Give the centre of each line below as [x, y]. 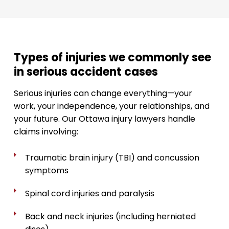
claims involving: [46, 132]
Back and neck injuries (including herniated [111, 216]
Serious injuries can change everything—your [103, 93]
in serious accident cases [86, 72]
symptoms [47, 170]
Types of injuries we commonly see [112, 58]
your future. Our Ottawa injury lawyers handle [104, 119]
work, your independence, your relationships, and [111, 106]
